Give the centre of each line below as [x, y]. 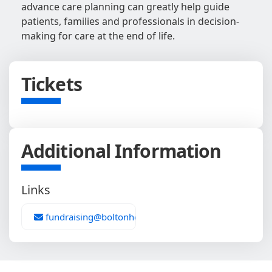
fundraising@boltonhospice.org [110, 217]
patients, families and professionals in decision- [130, 22]
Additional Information [121, 151]
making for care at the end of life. [98, 36]
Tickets [52, 84]
